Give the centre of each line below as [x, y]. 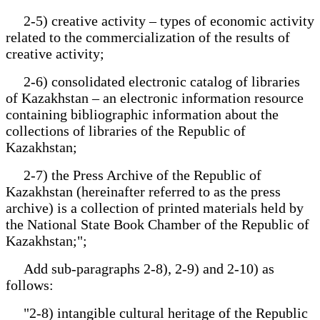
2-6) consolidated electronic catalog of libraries [153, 81]
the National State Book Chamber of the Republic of [157, 224]
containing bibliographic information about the [142, 114]
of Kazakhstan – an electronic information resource [155, 97]
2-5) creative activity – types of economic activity [160, 20]
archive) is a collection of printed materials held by [155, 207]
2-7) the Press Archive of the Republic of [134, 175]
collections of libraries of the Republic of [126, 130]
